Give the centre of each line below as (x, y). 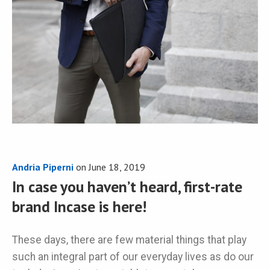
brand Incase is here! (79, 206)
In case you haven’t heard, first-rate (127, 186)
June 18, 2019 (117, 167)
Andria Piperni (43, 167)
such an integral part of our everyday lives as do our (133, 257)
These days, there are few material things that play (129, 240)
